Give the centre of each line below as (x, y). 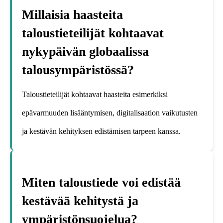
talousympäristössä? (78, 70)
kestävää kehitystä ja (80, 201)
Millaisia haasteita (72, 14)
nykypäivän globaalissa (85, 51)
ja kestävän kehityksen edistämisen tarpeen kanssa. (101, 131)
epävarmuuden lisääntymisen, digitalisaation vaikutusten (110, 113)
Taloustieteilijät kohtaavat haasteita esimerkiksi (95, 95)
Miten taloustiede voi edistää (101, 183)
